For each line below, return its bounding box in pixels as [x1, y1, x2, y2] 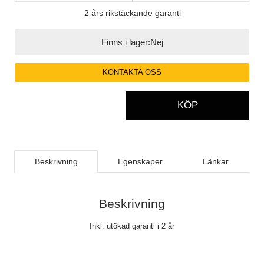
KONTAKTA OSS [103, 68, 161, 77]
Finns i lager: [101, 37, 150, 47]
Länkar [203, 157, 229, 167]
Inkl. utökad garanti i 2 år [90, 221, 174, 230]
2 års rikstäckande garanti [84, 8, 181, 18]
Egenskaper [117, 157, 163, 167]
